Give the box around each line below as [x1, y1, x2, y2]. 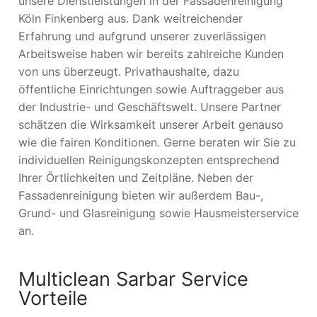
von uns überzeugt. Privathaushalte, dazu [18, 64, 239, 79]
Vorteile [18, 287, 88, 311]
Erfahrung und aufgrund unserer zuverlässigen [18, 28, 266, 43]
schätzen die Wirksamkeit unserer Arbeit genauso [18, 117, 284, 132]
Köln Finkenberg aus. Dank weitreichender [18, 11, 243, 25]
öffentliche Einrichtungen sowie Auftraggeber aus [18, 81, 284, 96]
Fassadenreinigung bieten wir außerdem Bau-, [18, 188, 263, 202]
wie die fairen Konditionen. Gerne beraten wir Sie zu [18, 134, 296, 149]
